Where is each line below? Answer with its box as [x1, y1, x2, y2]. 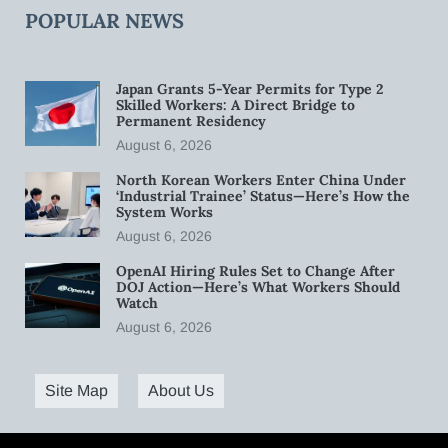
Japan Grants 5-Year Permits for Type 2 [116, 79, 383, 98]
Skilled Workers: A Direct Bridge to [116, 95, 355, 114]
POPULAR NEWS [25, 7, 184, 33]
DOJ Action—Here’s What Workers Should [116, 277, 400, 296]
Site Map [45, 381, 108, 399]
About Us [148, 381, 214, 399]
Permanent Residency [116, 111, 266, 130]
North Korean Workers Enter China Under [116, 170, 406, 189]
